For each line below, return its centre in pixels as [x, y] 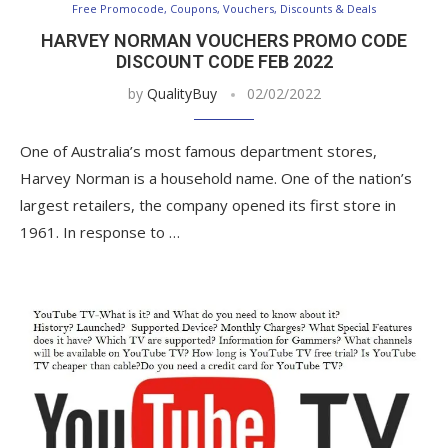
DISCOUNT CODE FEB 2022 [224, 61]
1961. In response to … [100, 231]
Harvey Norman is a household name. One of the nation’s [216, 177]
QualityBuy [181, 93]
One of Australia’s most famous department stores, [198, 150]
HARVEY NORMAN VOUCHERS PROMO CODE [224, 40]
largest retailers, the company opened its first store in [208, 204]
